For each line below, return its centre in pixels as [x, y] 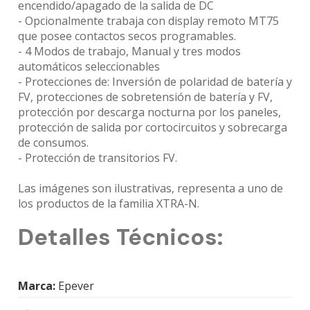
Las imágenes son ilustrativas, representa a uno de [151, 188]
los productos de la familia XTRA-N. [109, 203]
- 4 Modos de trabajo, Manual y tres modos [129, 51]
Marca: [37, 285]
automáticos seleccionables [89, 66]
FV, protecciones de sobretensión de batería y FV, [145, 97]
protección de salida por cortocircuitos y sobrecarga [153, 127]
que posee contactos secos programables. [127, 36]
